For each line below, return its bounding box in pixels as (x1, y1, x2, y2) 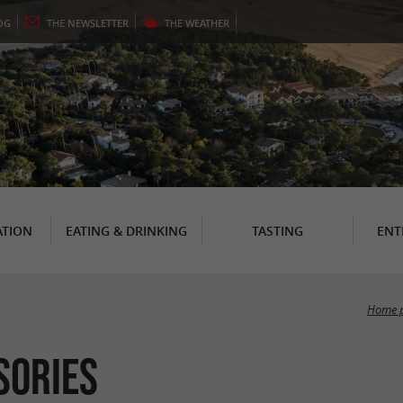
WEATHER (185, 16, 229, 30)
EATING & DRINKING (65, 221, 187, 239)
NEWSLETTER (67, 16, 129, 30)
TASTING (251, 221, 303, 239)
